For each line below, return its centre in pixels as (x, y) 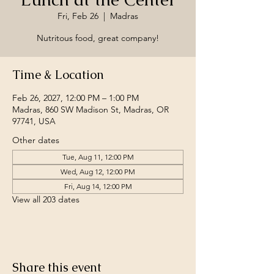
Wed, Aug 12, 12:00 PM (98, 172)
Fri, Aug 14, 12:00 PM (98, 186)
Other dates (36, 140)
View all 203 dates (46, 199)
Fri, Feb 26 (78, 16)
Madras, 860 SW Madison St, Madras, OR (91, 109)
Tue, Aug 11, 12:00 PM (98, 157)
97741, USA (34, 121)
